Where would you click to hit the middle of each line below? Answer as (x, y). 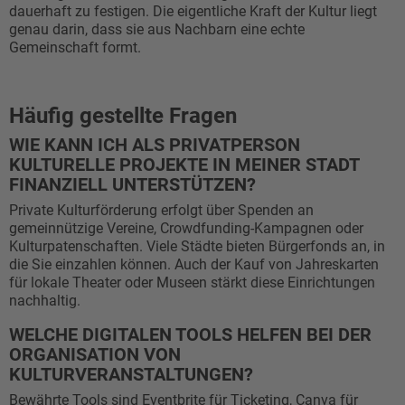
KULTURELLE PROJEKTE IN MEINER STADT (184, 165)
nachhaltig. (45, 301)
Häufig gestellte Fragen (123, 116)
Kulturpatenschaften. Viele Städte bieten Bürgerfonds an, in (197, 246)
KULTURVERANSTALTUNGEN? (131, 374)
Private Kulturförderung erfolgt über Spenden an (161, 210)
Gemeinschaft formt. (75, 47)
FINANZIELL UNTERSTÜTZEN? (132, 184)
